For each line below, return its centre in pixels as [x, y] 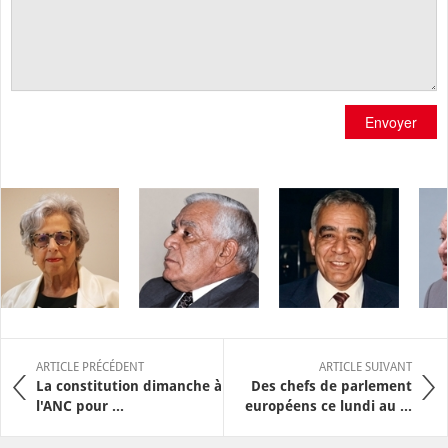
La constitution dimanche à [129, 386]
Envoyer [391, 122]
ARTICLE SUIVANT [365, 367]
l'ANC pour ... [80, 406]
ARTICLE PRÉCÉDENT [90, 367]
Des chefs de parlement [331, 386]
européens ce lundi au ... [328, 406]
